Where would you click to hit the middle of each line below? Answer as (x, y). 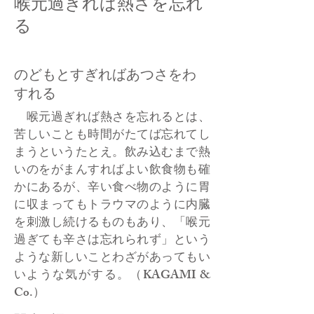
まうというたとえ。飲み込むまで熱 (112, 153)
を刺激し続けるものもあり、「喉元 (112, 224)
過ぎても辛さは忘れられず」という (112, 241)
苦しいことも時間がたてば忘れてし (112, 136)
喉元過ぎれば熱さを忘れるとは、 (112, 118)
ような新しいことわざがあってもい (112, 259)
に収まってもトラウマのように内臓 (112, 206)
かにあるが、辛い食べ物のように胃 (112, 189)
